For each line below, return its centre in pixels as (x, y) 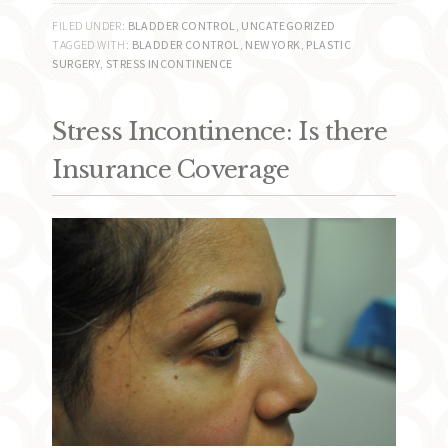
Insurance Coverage (171, 169)
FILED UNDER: (90, 25)
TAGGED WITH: (92, 44)
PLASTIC (329, 44)
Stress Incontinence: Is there (220, 131)
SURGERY (76, 63)
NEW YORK (273, 44)
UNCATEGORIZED (288, 25)
